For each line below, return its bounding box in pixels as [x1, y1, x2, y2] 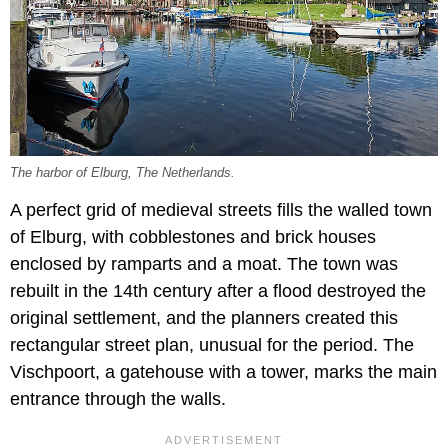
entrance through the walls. [10, 388, 226, 409]
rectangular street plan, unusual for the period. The [10, 334, 414, 355]
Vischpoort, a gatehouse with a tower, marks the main [10, 361, 437, 382]
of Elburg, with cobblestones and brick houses [10, 226, 376, 247]
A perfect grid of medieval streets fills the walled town [10, 199, 432, 220]
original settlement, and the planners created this [10, 307, 398, 328]
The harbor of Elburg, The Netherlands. [10, 165, 235, 180]
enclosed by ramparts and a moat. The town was [10, 253, 398, 274]
